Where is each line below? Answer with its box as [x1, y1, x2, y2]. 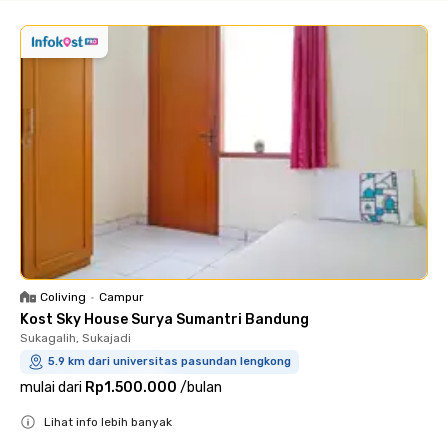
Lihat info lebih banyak [44, 415, 172, 430]
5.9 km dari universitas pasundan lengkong [48, 355, 291, 369]
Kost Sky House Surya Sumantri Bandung [20, 311, 309, 329]
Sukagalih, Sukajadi [20, 331, 131, 346]
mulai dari [20, 379, 82, 397]
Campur [99, 290, 144, 305]
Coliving [40, 290, 86, 305]
